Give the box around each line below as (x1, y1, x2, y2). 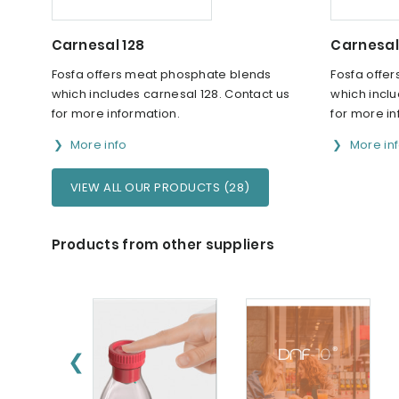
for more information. (51, 104, 180, 122)
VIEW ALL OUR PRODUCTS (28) (69, 178, 250, 196)
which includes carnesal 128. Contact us (51, 85, 290, 102)
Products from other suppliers (51, 234, 275, 254)
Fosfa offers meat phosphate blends (51, 65, 272, 83)
